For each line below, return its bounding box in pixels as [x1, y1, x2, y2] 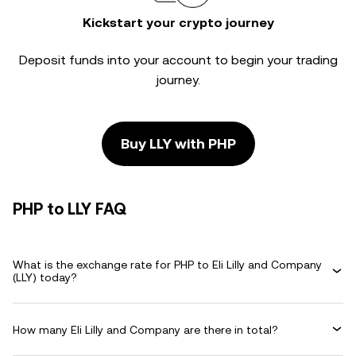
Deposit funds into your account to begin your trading [18, 52, 338, 68]
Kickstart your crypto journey [82, 15, 274, 30]
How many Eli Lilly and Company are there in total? [13, 323, 278, 336]
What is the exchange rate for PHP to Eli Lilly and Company [13, 258, 322, 271]
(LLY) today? [13, 271, 77, 284]
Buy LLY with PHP [120, 135, 236, 152]
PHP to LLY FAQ [13, 199, 126, 219]
